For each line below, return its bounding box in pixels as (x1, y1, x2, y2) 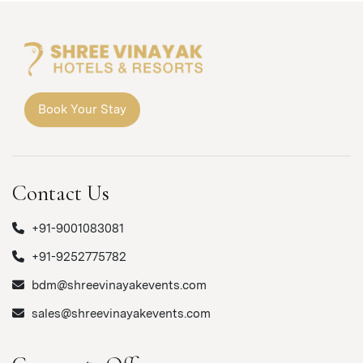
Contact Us (12, 179, 109, 207)
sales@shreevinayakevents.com (28, 305, 211, 321)
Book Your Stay (38, 101, 126, 117)
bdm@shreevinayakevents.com (28, 277, 207, 293)
